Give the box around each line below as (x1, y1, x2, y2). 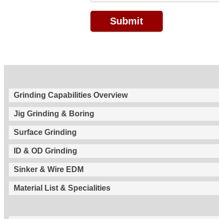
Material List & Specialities (14, 183, 110, 192)
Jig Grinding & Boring (14, 109, 94, 118)
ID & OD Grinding (14, 146, 77, 155)
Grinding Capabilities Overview (14, 90, 128, 99)
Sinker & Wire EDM (14, 165, 84, 174)
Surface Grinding (14, 128, 77, 136)
